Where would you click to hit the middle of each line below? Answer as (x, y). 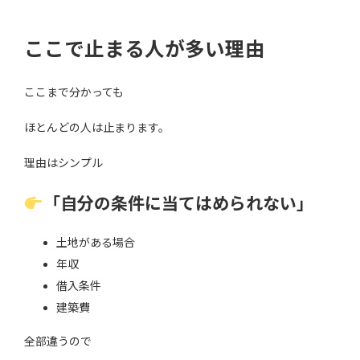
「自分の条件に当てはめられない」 (178, 202)
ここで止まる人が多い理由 (145, 49)
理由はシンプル (63, 162)
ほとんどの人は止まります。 (97, 127)
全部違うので (58, 341)
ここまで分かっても (74, 92)
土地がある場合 (96, 242)
